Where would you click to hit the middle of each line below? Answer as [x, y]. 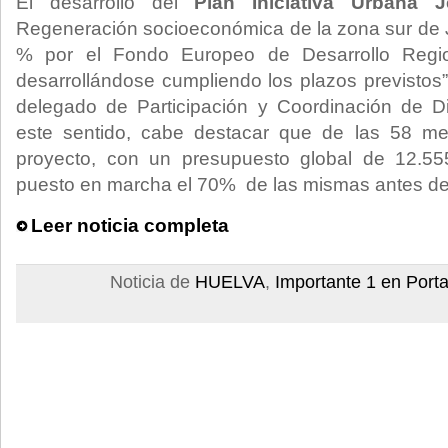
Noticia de [152, 282]
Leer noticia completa [130, 225]
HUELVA [230, 282]
